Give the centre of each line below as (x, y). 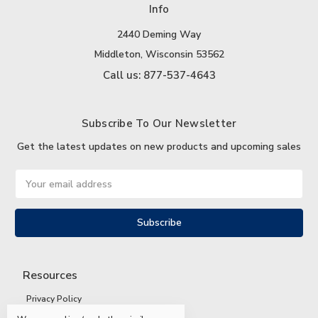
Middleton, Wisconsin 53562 (159, 55)
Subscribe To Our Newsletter (159, 124)
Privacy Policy (54, 299)
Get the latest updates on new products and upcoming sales (159, 147)
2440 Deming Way (159, 35)
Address (34, 192)
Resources (50, 275)
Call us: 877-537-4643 (159, 76)
